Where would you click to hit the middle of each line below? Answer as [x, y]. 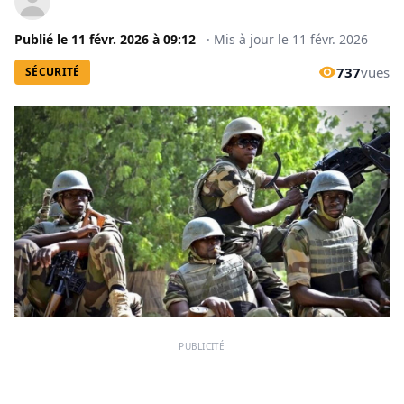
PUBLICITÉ [202, 347]
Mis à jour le [253, 39]
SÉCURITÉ [53, 72]
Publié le [43, 39]
